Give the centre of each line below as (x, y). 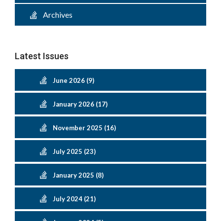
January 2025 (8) (78, 175)
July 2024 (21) (74, 199)
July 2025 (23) (74, 151)
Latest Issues (42, 56)
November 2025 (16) (84, 128)
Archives (55, 15)
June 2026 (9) (74, 80)
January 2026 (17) (80, 104)
